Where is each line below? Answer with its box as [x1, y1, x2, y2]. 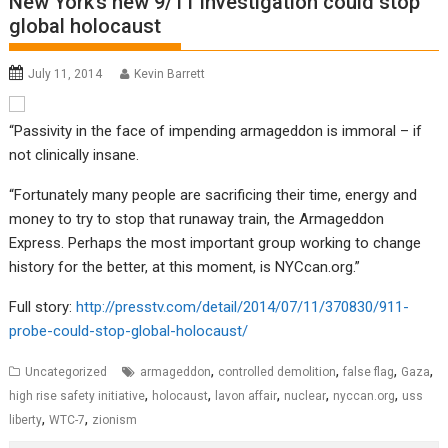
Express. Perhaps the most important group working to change [9, 234, 422, 253]
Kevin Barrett [134, 67, 206, 82]
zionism [92, 413, 138, 428]
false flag [343, 365, 395, 380]
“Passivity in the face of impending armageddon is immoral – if [9, 122, 423, 141]
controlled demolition [218, 365, 337, 380]
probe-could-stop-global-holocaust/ [9, 322, 253, 341]
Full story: [9, 298, 77, 317]
